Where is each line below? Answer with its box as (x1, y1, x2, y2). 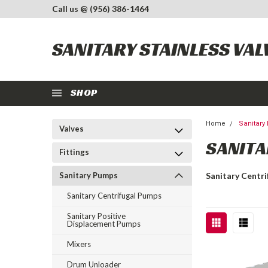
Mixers (67, 239, 91, 249)
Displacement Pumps (67, 219, 141, 229)
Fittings (59, 147, 89, 157)
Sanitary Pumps (59, 170, 118, 180)
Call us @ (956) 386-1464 (52, 4, 149, 14)
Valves (59, 124, 84, 133)
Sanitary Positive (67, 211, 126, 221)
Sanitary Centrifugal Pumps (67, 191, 162, 200)
